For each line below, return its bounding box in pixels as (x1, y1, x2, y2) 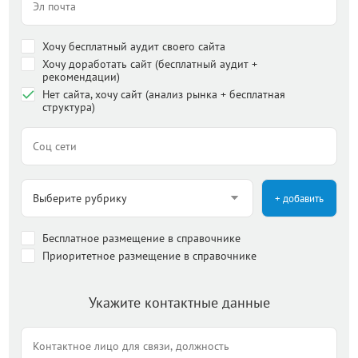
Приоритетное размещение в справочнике (42, 249, 257, 263)
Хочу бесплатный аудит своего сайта (42, 39, 225, 54)
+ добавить (275, 191, 324, 205)
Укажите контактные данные (88, 293, 270, 312)
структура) (42, 100, 95, 114)
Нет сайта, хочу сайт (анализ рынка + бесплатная (42, 87, 285, 101)
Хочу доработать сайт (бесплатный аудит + (42, 57, 257, 71)
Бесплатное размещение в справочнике (42, 231, 241, 245)
